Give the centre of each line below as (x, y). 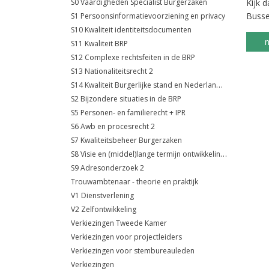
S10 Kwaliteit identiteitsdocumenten (131, 30)
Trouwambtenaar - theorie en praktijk (134, 182)
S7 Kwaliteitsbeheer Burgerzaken (126, 140)
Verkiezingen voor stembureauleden (133, 251)
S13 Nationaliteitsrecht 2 (112, 71)
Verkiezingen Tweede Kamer (119, 223)
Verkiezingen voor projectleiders (126, 237)
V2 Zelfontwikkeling (104, 209)
